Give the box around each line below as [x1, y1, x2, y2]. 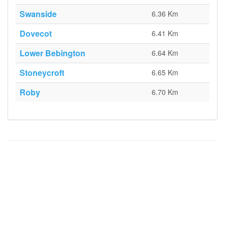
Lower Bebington [20, 47, 85, 59]
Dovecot [20, 28, 52, 39]
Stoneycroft [20, 67, 64, 78]
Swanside [20, 8, 57, 20]
